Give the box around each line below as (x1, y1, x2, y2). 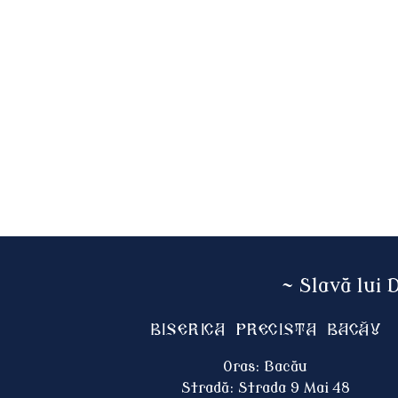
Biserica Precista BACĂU (150, 322, 380, 338)
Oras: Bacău (223, 359, 308, 375)
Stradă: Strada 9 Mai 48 (180, 380, 350, 396)
